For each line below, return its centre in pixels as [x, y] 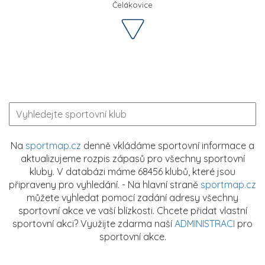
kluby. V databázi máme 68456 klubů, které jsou [132, 171]
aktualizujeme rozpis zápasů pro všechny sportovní [132, 158]
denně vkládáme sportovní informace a [168, 145]
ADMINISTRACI [205, 223]
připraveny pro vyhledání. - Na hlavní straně [105, 184]
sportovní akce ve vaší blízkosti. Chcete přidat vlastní [132, 210]
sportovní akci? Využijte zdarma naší [93, 223]
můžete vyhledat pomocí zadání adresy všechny [132, 197]
